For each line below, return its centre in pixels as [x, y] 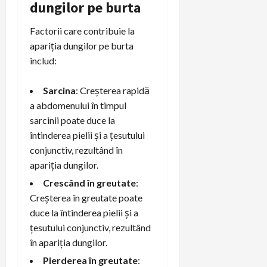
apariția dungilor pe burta [82, 45]
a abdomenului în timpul [78, 105]
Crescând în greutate [89, 182]
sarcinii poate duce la [72, 120]
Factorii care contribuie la [82, 30]
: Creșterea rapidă [113, 90]
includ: [43, 60]
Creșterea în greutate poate [86, 197]
